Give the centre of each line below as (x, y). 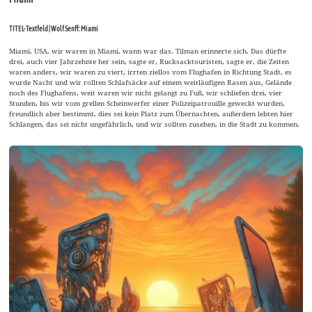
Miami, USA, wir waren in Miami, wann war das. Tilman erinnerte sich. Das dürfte (148, 51)
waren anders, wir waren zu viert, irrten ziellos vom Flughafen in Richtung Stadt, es (151, 72)
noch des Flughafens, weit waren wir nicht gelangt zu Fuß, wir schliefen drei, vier (146, 93)
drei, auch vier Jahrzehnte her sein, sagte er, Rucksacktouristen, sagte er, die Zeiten (149, 62)
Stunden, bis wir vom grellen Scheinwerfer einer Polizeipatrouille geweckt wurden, (147, 103)
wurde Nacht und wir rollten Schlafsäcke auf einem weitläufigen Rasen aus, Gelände (151, 83)
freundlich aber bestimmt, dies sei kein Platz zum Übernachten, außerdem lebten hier (151, 114)
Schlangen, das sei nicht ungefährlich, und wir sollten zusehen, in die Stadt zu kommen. (155, 124)
